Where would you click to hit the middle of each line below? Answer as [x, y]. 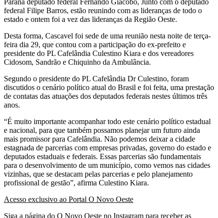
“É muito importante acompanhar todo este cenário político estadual [107, 121]
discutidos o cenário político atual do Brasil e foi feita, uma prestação [109, 87]
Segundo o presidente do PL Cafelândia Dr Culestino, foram [96, 78]
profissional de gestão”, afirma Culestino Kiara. [76, 182]
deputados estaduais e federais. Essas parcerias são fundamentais [102, 156]
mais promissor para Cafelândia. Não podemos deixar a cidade [100, 139]
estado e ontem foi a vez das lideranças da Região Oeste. [91, 19]
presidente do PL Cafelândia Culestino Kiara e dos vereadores [99, 53]
